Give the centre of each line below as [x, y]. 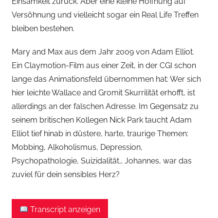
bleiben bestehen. [43, 29]
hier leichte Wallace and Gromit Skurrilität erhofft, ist [103, 93]
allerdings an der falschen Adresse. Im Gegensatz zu [105, 107]
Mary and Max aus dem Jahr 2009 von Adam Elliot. [103, 52]
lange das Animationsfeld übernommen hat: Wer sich [106, 79]
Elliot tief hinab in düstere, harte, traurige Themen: [100, 134]
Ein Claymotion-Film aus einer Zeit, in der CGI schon [104, 66]
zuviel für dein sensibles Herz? [66, 175]
